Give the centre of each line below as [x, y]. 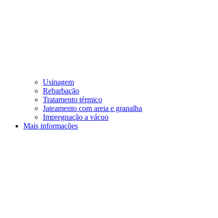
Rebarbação [61, 91]
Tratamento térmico [73, 100]
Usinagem [58, 82]
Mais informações [51, 126]
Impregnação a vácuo [76, 117]
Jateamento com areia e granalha [92, 109]
